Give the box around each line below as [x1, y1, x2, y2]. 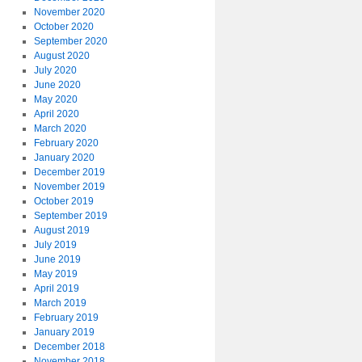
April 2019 [33, 283, 79, 294]
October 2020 [33, 21, 94, 32]
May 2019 [33, 268, 78, 280]
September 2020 [33, 36, 107, 47]
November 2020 [33, 6, 105, 18]
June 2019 [33, 254, 81, 265]
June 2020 [33, 79, 81, 90]
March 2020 [33, 123, 86, 134]
